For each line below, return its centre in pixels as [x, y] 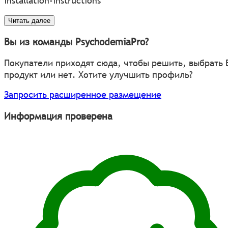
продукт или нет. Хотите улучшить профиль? [98, 75]
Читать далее [29, 20]
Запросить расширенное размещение [83, 95]
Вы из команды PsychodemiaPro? [76, 41]
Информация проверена [58, 116]
